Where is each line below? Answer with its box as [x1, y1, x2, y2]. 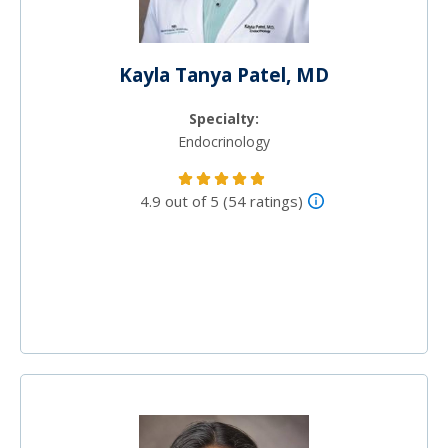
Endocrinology [178, 131, 270, 151]
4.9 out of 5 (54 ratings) [140, 190, 303, 211]
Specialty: [189, 108, 259, 128]
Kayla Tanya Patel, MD [119, 61, 329, 88]
